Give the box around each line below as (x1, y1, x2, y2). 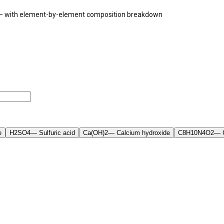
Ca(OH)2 (83, 129, 108, 137)
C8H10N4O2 (178, 129, 214, 137)
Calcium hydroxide (116, 129, 170, 137)
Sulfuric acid (39, 129, 75, 137)
